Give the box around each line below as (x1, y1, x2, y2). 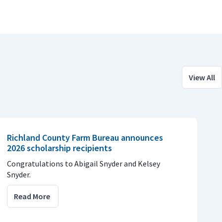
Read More (14, 191, 50, 201)
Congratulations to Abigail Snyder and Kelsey (7, 158, 160, 168)
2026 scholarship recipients (7, 142, 112, 154)
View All (189, 72, 215, 82)
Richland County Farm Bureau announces (7, 131, 163, 143)
